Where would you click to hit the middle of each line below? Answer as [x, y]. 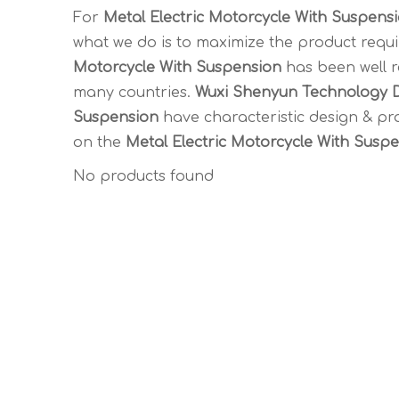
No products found [143, 176]
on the [99, 142]
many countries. [134, 93]
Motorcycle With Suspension [177, 68]
